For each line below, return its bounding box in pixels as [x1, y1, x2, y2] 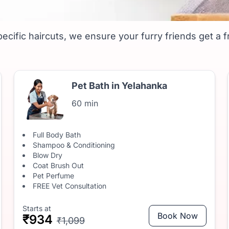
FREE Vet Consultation [32, 181, 106, 190]
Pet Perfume [32, 171, 74, 180]
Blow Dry [32, 151, 62, 159]
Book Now [157, 211, 198, 221]
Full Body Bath [32, 130, 81, 139]
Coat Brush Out [32, 161, 84, 170]
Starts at [22, 204, 51, 213]
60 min [71, 98, 98, 108]
